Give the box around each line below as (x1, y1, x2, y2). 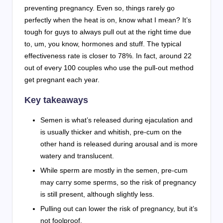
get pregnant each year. (24, 75, 100, 84)
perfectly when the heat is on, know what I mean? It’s (24, 15, 191, 24)
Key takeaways (24, 94, 88, 105)
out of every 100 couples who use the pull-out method (24, 63, 194, 72)
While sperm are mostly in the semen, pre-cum (40, 166, 188, 175)
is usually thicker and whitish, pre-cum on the (40, 127, 182, 136)
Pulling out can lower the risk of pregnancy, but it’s (40, 205, 198, 213)
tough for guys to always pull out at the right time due (24, 27, 191, 36)
